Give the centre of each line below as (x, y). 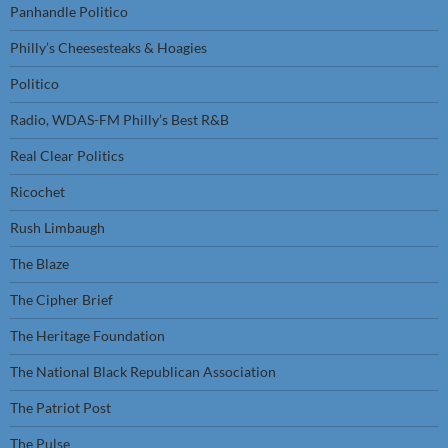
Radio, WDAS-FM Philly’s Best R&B (119, 119)
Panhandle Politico (69, 11)
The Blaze (39, 263)
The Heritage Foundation (87, 335)
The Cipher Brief (61, 299)
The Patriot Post (60, 407)
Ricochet (37, 191)
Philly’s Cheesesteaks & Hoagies (108, 47)
